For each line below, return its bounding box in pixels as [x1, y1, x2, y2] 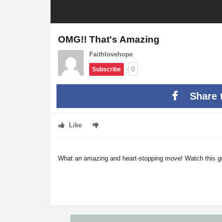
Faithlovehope [89, 51, 133, 58]
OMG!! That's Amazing [58, 34, 160, 45]
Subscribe [92, 66, 121, 73]
